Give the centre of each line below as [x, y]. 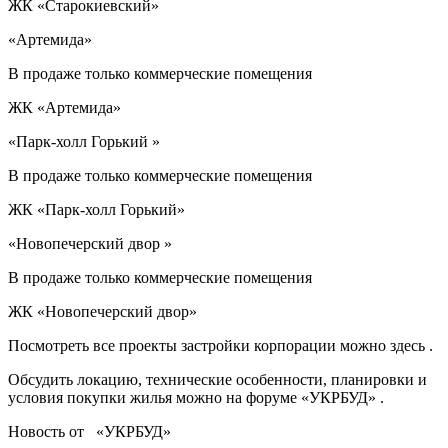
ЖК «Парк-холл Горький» [96, 209]
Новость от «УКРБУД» [89, 431]
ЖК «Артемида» [64, 107]
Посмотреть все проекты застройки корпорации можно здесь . [220, 345]
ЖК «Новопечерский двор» [102, 311]
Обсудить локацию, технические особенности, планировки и [221, 379]
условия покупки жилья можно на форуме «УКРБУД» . [196, 397]
